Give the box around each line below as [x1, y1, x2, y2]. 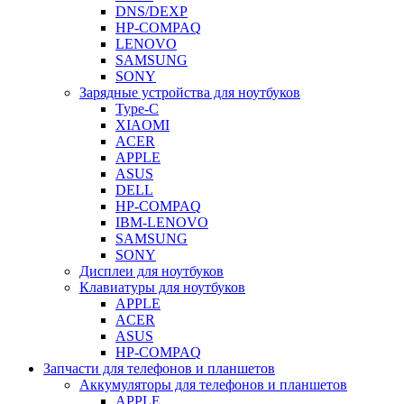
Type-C [115, 101, 159, 116]
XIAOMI [115, 117, 170, 133]
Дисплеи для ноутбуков [79, 263, 224, 279]
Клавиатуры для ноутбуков [79, 280, 245, 295]
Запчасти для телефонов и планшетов [43, 361, 275, 376]
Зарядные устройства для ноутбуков [79, 85, 300, 100]
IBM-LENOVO [115, 215, 208, 230]
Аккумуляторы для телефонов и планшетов [79, 377, 347, 392]
